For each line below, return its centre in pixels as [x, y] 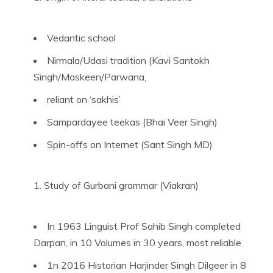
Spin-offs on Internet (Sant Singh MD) [130, 144]
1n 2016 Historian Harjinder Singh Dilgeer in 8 [147, 265]
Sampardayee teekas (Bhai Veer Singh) [132, 122]
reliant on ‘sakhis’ [84, 99]
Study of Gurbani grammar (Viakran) [121, 185]
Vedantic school [81, 37]
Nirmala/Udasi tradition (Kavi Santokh [128, 60]
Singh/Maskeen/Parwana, [90, 76]
